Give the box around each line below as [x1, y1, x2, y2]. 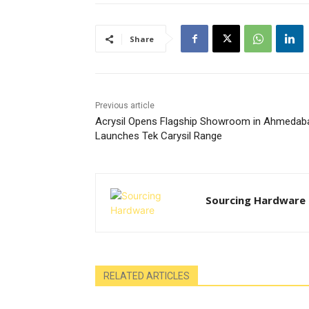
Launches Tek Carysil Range [95, 130, 222, 143]
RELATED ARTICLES [103, 270, 190, 282]
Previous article [95, 101, 154, 111]
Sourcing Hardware [206, 193, 306, 208]
